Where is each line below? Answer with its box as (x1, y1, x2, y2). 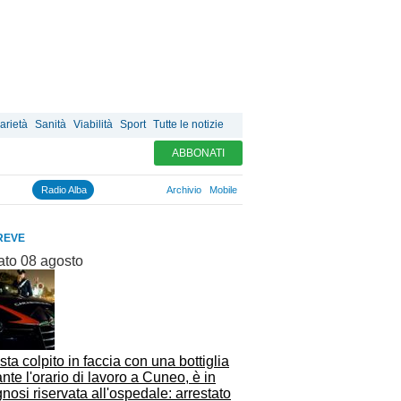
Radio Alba (41, 184, 87, 195)
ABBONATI (172, 147, 225, 159)
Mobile (209, 184, 237, 195)
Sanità (35, 118, 66, 131)
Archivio (166, 184, 201, 195)
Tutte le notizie (153, 118, 224, 131)
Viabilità (73, 118, 113, 131)
